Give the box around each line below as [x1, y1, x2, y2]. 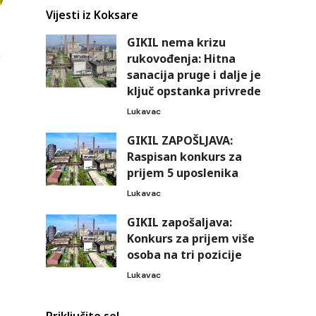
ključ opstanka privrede [126, 83, 261, 99]
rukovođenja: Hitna [126, 51, 236, 67]
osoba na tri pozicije [126, 247, 242, 263]
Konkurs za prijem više [126, 231, 255, 247]
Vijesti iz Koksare [45, 7, 138, 23]
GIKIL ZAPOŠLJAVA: [126, 133, 233, 149]
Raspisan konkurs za [126, 149, 242, 165]
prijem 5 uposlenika [126, 165, 238, 181]
